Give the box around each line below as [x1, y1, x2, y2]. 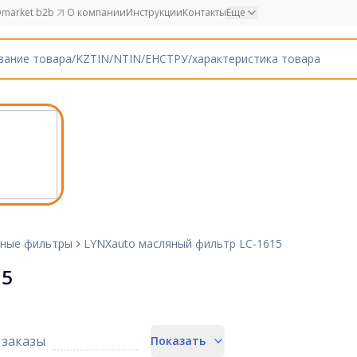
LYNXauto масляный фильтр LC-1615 [84, 236, 282, 251]
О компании [67, 6, 126, 19]
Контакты [182, 6, 226, 19]
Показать [150, 333, 206, 348]
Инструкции [126, 6, 182, 19]
